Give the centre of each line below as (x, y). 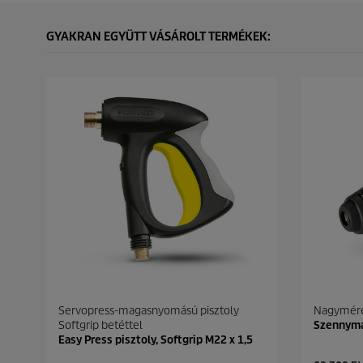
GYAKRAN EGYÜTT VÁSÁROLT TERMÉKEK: (158, 36)
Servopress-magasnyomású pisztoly (149, 311)
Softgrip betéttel (100, 325)
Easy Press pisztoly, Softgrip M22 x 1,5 (156, 340)
